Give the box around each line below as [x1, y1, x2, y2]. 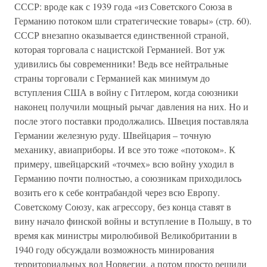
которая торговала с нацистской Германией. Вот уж [14, 43, 225, 55]
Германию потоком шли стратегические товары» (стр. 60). [14, 14, 252, 27]
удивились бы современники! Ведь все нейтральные [14, 57, 228, 70]
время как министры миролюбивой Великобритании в [14, 229, 237, 241]
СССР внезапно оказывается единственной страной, [14, 29, 229, 41]
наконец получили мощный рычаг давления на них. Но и [14, 100, 249, 113]
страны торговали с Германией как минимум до [14, 72, 210, 84]
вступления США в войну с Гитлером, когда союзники [14, 86, 238, 98]
